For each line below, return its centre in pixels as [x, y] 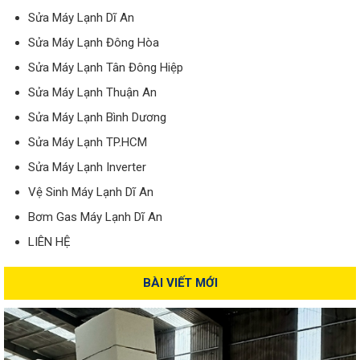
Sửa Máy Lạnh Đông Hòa [94, 43]
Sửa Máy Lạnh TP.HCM [88, 142]
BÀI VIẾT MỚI [180, 283]
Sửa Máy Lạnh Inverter [87, 167]
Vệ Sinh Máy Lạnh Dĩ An [91, 192]
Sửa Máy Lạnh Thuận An [92, 92]
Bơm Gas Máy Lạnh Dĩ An [95, 217]
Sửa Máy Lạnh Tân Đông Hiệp [106, 67]
